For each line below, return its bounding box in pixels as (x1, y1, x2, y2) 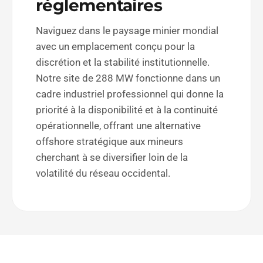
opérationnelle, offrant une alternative (36, 120, 201, 131)
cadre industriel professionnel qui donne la (36, 88, 224, 100)
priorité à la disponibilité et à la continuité (36, 104, 218, 116)
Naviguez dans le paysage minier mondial (36, 25, 219, 36)
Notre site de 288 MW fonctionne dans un (36, 72, 221, 84)
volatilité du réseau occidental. (36, 167, 171, 179)
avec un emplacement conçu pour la (36, 41, 195, 52)
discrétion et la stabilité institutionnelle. (36, 56, 210, 68)
